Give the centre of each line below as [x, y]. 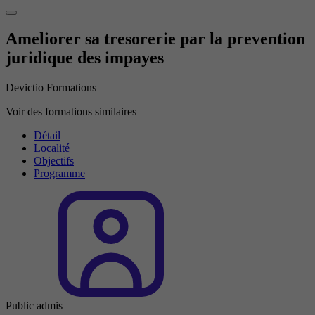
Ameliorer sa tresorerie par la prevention [155, 39]
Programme [59, 173]
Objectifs [54, 160]
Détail [47, 135]
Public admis [34, 305]
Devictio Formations [51, 87]
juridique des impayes [85, 58]
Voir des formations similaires [71, 111]
